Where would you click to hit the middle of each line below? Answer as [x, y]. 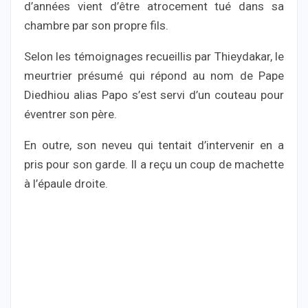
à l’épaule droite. [66, 183]
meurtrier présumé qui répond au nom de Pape [154, 75]
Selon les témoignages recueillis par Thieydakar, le [154, 56]
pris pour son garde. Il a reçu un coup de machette [154, 164]
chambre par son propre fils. [96, 25]
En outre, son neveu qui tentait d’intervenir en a [154, 145]
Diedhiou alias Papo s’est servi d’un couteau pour [154, 95]
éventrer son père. [70, 114]
